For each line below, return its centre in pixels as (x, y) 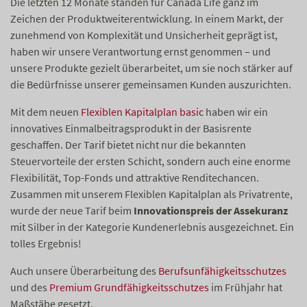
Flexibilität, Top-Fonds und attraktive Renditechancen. (135, 177)
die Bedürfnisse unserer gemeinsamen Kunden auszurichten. (151, 84)
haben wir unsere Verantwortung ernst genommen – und (140, 51)
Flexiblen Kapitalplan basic (142, 112)
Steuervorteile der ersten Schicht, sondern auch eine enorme (150, 161)
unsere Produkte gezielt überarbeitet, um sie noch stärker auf (151, 68)
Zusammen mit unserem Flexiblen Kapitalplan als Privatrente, (151, 194)
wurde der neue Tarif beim (72, 210)
